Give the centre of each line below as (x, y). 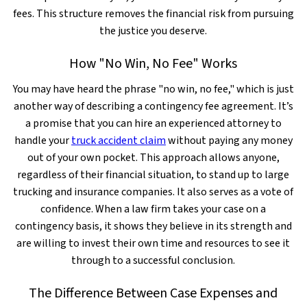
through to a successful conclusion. (153, 260)
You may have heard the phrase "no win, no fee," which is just (153, 89)
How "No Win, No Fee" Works (153, 64)
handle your (42, 140)
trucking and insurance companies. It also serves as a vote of (153, 192)
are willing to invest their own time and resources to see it (153, 243)
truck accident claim (118, 140)
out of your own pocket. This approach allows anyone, (153, 158)
